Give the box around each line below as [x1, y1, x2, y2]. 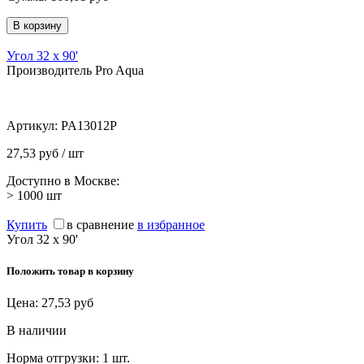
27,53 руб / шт [6, 145, 84, 160]
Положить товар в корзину [6, 265, 134, 278]
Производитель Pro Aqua [6, 63, 144, 77]
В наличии [6, 323, 67, 338]
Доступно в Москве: [6, 173, 119, 188]
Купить [6, 217, 47, 232]
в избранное [137, 217, 205, 232]
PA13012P [61, 118, 117, 132]
